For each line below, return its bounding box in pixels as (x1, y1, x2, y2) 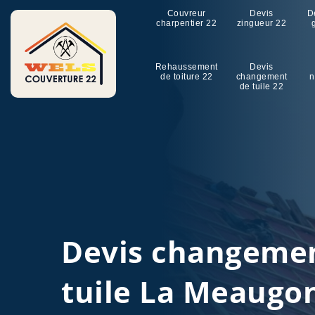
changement (236, 72, 288, 82)
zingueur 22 (236, 18, 287, 28)
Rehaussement (155, 62, 218, 72)
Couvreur (167, 8, 206, 18)
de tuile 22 (239, 82, 284, 91)
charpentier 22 (156, 18, 217, 28)
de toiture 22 (160, 72, 213, 82)
